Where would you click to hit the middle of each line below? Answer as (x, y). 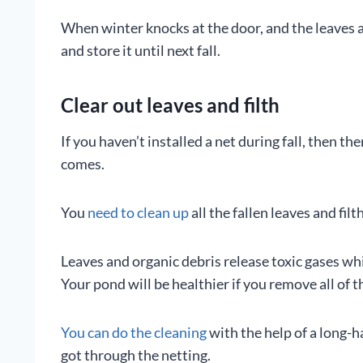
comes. (83, 164)
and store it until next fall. (141, 50)
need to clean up (138, 212)
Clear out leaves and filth (170, 105)
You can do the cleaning (134, 332)
